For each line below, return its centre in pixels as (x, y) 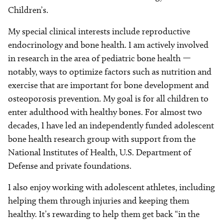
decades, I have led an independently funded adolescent (111, 126)
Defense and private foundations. (70, 166)
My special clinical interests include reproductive (99, 32)
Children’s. (28, 10)
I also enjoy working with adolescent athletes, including (111, 187)
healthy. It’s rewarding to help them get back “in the (104, 214)
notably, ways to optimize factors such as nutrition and (110, 72)
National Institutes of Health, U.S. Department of (100, 153)
